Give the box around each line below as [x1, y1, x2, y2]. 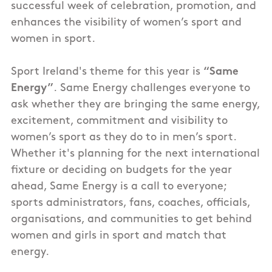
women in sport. [11, 33, 98, 46]
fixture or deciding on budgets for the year [11, 165, 232, 177]
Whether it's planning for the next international [11, 148, 260, 160]
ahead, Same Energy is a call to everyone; [11, 181, 226, 193]
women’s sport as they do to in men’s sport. [11, 132, 236, 144]
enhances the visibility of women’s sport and [11, 17, 242, 29]
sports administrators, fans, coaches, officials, [11, 197, 250, 209]
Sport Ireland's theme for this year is [11, 66, 203, 78]
